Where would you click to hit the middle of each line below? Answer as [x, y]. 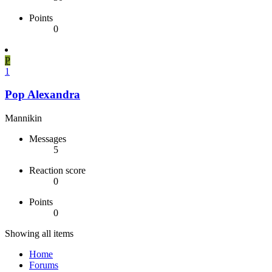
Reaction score [57, 170]
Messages [48, 138]
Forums [44, 265]
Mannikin [23, 118]
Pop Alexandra [42, 95]
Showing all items [39, 233]
